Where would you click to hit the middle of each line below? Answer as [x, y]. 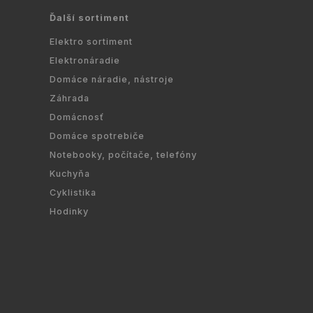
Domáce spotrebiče [97, 136]
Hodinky [69, 211]
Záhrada [70, 98]
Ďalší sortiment [89, 18]
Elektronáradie [85, 60]
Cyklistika [73, 192]
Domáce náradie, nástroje [112, 79]
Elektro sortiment [91, 41]
